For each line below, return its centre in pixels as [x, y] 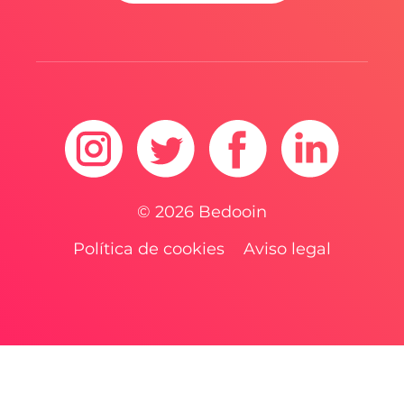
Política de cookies [149, 249]
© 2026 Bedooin [202, 212]
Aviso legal [287, 249]
